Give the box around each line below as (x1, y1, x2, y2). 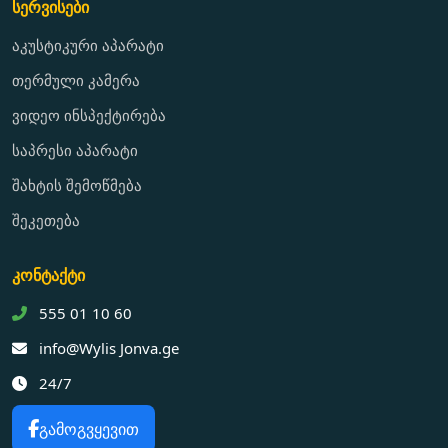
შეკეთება (12, 210, 80, 230)
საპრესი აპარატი (12, 140, 138, 160)
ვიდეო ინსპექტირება (12, 105, 166, 125)
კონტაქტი (12, 264, 85, 286)
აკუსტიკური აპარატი (12, 35, 164, 55)
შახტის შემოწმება (12, 175, 142, 195)
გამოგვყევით (39, 418, 139, 440)
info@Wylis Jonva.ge (35, 338, 179, 358)
